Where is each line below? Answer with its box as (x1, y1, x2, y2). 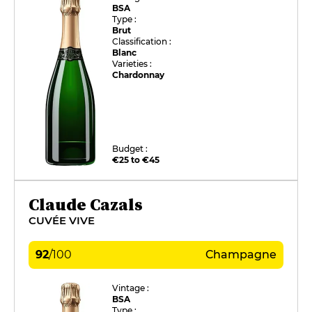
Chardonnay (112, 69, 165, 80)
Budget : (112, 143, 148, 154)
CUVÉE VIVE (29, 213, 95, 227)
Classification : (112, 36, 172, 47)
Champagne (205, 247, 276, 261)
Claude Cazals (29, 192, 143, 216)
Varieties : (112, 58, 153, 69)
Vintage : (112, 282, 150, 293)
